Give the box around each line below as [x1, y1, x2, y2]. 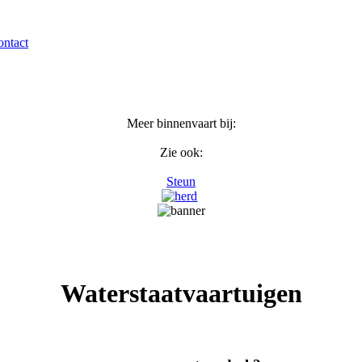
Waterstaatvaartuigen [60, 279, 302, 309]
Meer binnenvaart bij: [126, 116, 236, 130]
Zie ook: [159, 145, 203, 159]
